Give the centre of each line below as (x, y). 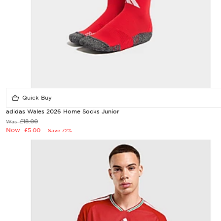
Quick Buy (36, 98)
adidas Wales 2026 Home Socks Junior (63, 111)
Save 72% (60, 130)
